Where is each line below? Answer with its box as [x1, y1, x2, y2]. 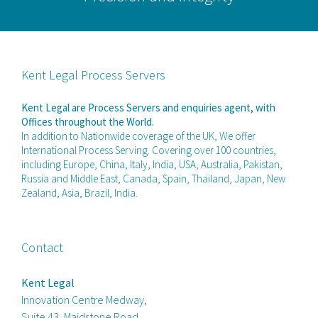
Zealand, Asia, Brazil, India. [21, 185, 138, 199]
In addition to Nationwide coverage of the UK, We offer [21, 128, 256, 143]
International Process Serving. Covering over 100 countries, [21, 143, 276, 157]
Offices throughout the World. [21, 114, 154, 128]
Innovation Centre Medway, [21, 292, 147, 307]
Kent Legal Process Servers [21, 66, 165, 83]
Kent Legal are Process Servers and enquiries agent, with [21, 100, 275, 114]
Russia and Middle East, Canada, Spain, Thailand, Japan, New [21, 171, 285, 185]
